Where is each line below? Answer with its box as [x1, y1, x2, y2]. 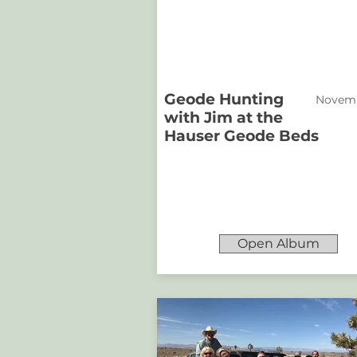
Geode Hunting [164, 90, 284, 108]
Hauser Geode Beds [164, 127, 319, 145]
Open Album [237, 236, 320, 251]
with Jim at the [164, 108, 283, 127]
